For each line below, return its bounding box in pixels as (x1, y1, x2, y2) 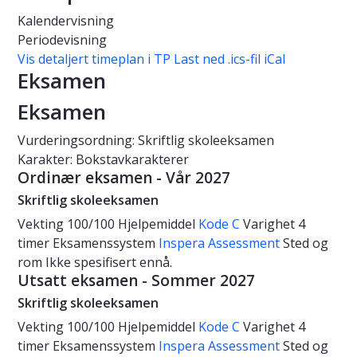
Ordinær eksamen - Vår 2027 (18, 167, 230, 189)
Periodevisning (18, 31, 107, 49)
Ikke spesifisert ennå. (45, 253, 172, 272)
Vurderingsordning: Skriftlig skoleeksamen (18, 131, 274, 150)
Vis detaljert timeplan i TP (18, 50, 171, 69)
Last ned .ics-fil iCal (174, 50, 285, 69)
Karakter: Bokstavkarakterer (18, 151, 189, 169)
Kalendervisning (18, 12, 114, 30)
